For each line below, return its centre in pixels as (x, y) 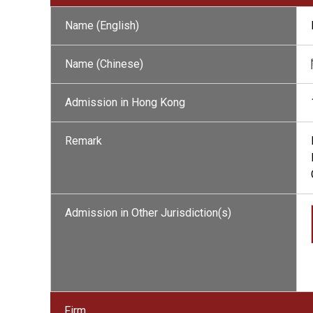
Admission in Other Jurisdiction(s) (148, 213)
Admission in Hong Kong (125, 102)
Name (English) (102, 26)
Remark (83, 141)
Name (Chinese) (104, 64)
